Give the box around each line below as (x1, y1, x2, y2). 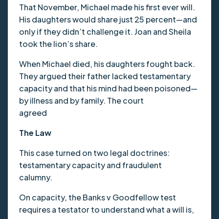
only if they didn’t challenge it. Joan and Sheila (19, 26, 191, 37)
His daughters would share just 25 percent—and (19, 14, 197, 24)
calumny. (19, 172, 88, 182)
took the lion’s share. (19, 38, 98, 49)
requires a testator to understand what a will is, (19, 204, 194, 215)
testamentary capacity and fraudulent (19, 159, 162, 170)
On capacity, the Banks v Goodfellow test (19, 192, 176, 202)
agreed (19, 107, 183, 118)
